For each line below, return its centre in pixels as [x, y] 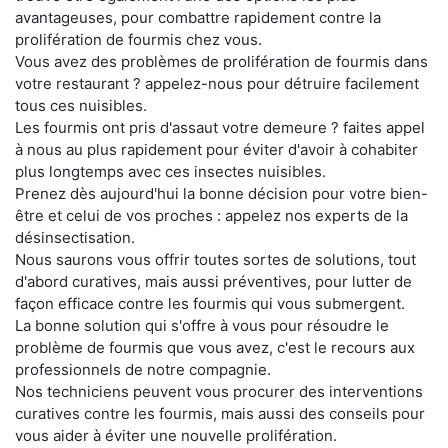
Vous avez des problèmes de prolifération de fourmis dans [221, 61]
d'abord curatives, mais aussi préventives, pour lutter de [213, 281]
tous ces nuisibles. [81, 105]
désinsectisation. [75, 237]
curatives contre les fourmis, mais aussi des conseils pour [220, 413]
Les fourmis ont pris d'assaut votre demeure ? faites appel [220, 127]
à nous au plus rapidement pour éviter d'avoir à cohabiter [216, 149]
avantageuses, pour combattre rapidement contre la [198, 17]
